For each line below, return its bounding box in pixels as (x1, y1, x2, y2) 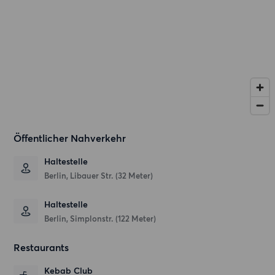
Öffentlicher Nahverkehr (14, 132, 126, 145)
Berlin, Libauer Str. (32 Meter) (44, 171, 153, 181)
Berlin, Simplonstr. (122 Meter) (44, 214, 157, 224)
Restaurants (14, 241, 69, 254)
